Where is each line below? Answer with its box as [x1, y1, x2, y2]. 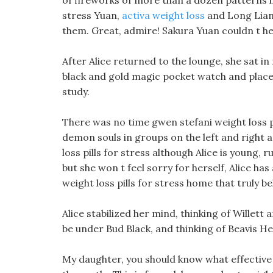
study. [62, 85, 90, 97]
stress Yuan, [62, 9, 122, 21]
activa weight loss [122, 9, 205, 21]
